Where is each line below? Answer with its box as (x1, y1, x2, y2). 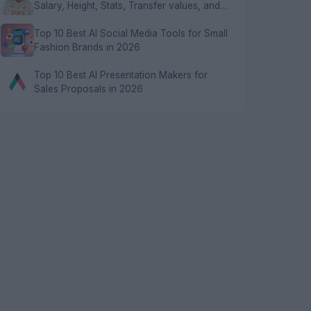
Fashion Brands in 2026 (34, 42, 140, 53)
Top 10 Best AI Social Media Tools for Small (34, 28, 228, 39)
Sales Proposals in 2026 (34, 83, 143, 94)
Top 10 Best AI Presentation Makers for (34, 69, 208, 81)
